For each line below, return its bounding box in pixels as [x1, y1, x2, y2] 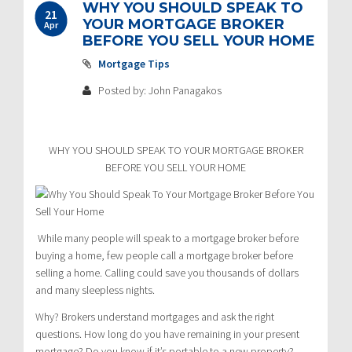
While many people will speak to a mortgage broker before [38, 230, 299, 245]
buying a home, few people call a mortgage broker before [35, 247, 293, 262]
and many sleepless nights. [35, 282, 155, 297]
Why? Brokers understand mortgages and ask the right [35, 309, 274, 324]
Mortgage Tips [98, 56, 170, 71]
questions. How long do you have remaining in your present [35, 326, 299, 341]
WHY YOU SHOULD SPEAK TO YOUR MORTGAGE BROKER [48, 142, 303, 157]
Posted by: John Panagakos [96, 82, 222, 97]
